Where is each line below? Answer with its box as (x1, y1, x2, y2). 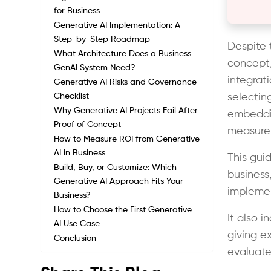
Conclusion (54, 234, 97, 243)
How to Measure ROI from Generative (54, 135, 200, 143)
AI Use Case (54, 220, 100, 228)
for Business (54, 7, 100, 15)
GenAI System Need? (54, 64, 136, 72)
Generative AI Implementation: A (54, 21, 181, 30)
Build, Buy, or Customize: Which (54, 163, 177, 172)
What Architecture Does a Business (54, 50, 192, 58)
